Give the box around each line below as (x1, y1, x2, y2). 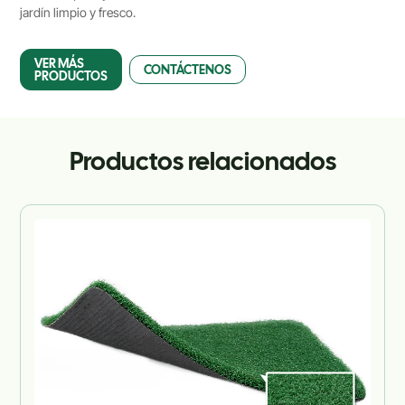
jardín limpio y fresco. (20, 5, 137, 20)
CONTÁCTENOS (144, 61, 232, 78)
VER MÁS (34, 55, 85, 71)
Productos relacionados (69, 145, 336, 177)
